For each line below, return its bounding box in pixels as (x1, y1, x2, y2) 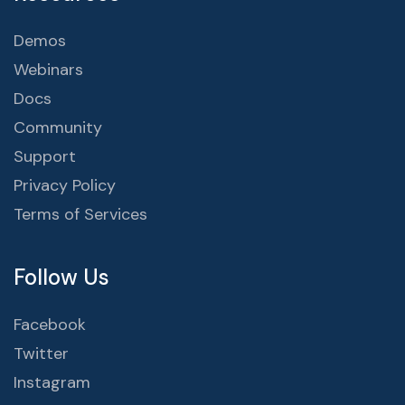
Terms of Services (14, 203, 147, 226)
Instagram (14, 372, 90, 394)
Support (14, 146, 76, 168)
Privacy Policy (14, 174, 116, 197)
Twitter (14, 343, 69, 365)
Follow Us (14, 263, 109, 292)
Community (14, 117, 102, 139)
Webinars (14, 59, 83, 81)
